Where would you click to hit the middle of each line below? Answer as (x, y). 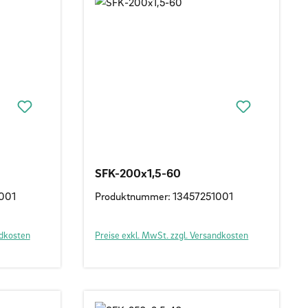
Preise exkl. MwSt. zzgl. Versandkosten (172, 234)
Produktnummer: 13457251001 (164, 196)
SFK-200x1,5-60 (138, 173)
